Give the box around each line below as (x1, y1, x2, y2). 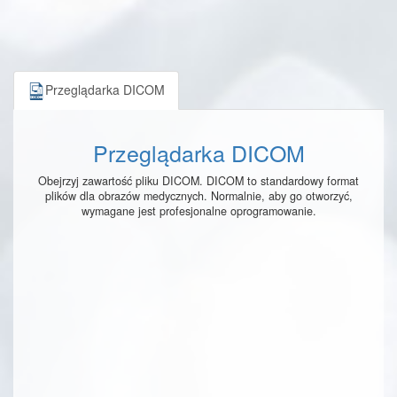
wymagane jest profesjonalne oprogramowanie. (81, 203, 316, 220)
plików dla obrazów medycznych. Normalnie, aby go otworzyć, (44, 188, 353, 205)
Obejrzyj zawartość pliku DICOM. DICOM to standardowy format (38, 173, 359, 190)
